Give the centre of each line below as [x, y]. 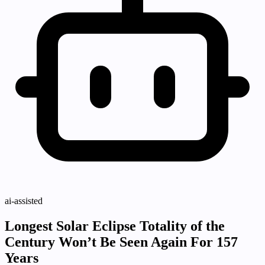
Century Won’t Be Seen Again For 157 [121, 242]
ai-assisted [24, 201]
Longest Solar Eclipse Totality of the [115, 226]
